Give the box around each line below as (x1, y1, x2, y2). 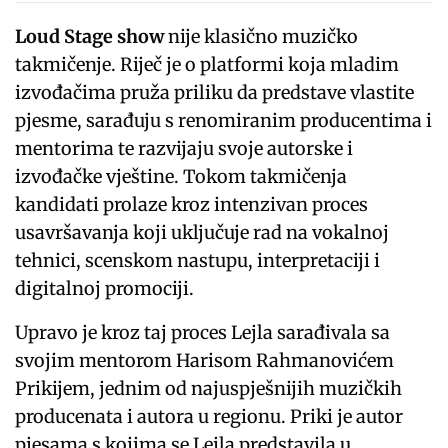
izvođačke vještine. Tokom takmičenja (15, 165, 348, 189)
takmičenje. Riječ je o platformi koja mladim (15, 53, 400, 77)
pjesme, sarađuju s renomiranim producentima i (15, 109, 433, 133)
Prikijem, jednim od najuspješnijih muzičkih (15, 377, 403, 401)
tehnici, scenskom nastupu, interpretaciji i (15, 249, 381, 273)
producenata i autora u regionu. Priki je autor (15, 405, 404, 429)
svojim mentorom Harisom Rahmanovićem (15, 349, 395, 373)
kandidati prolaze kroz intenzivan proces (15, 193, 369, 217)
